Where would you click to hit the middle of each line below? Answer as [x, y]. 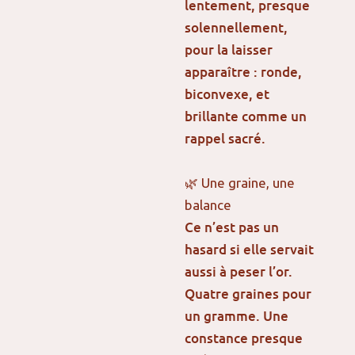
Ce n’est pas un [232, 227]
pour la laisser [229, 50]
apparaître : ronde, [244, 72]
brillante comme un [246, 116]
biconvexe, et [227, 94]
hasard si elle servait [250, 249]
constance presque [244, 338]
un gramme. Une [237, 315]
